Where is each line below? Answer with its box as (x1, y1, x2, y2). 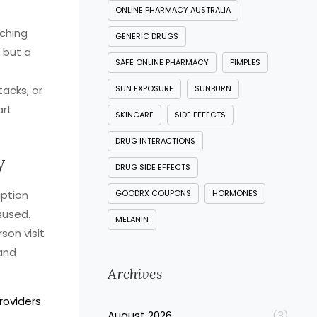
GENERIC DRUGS (115, 30, 178, 42)
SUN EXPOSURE (115, 83, 173, 94)
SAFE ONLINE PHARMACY (115, 57, 209, 68)
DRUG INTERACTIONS (115, 135, 195, 146)
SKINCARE (115, 109, 154, 120)
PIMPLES (230, 57, 260, 68)
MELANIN (115, 214, 149, 225)
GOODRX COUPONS (115, 188, 191, 199)
